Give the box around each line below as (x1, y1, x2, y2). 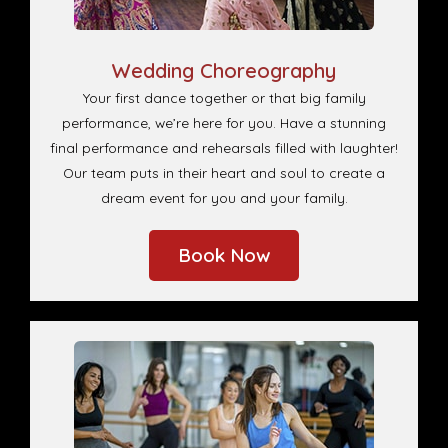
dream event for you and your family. (100, 189, 348, 207)
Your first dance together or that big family (82, 89, 366, 107)
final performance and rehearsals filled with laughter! (50, 139, 398, 157)
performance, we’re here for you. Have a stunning (62, 114, 386, 132)
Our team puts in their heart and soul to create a (63, 164, 385, 182)
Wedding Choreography (112, 58, 336, 84)
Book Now (177, 243, 271, 268)
